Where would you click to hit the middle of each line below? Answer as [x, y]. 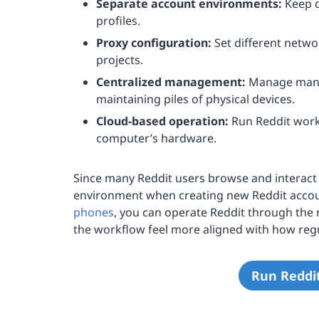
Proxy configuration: [154, 42]
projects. [120, 59]
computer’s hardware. [156, 138]
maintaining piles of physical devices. [195, 99]
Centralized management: [171, 82]
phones [94, 213]
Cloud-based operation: [162, 121]
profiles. [118, 20]
